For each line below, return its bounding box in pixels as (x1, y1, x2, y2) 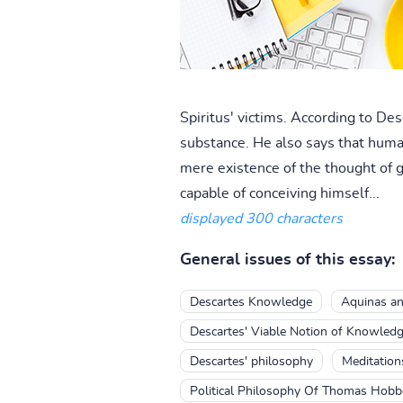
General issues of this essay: (179, 251, 395, 268)
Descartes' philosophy (189, 354, 313, 368)
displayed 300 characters (179, 210, 343, 226)
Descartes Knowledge (189, 295, 312, 309)
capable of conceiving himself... (179, 185, 380, 201)
